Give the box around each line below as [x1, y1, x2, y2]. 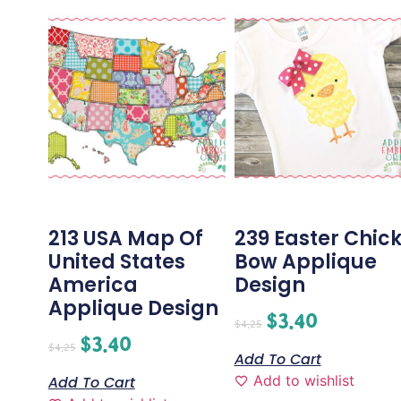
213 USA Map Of [47, 225, 203, 253]
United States [47, 248, 185, 277]
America [47, 271, 138, 300]
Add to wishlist [252, 371, 354, 390]
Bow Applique [234, 248, 377, 277]
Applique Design [47, 294, 218, 323]
